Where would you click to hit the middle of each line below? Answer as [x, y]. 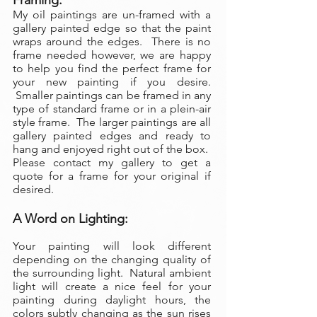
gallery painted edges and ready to [112, 136]
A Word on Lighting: [70, 219]
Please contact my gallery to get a [112, 162]
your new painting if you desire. [112, 82]
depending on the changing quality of [112, 259]
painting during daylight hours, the [112, 300]
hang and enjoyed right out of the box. [112, 149]
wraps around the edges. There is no [112, 41]
